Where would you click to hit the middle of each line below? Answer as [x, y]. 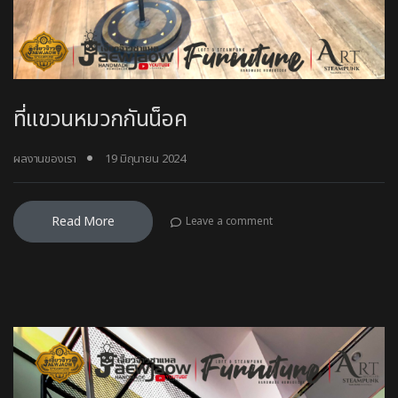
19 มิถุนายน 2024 [146, 159]
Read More [83, 221]
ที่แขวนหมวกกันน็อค [100, 119]
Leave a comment [229, 222]
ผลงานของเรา [45, 159]
